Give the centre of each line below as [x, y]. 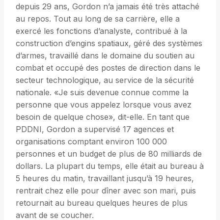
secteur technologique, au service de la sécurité [105, 80]
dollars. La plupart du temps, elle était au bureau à [110, 166]
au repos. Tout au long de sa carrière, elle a [98, 19]
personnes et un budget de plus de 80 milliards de [109, 154]
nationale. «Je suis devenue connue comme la [102, 93]
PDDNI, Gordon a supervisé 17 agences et [95, 129]
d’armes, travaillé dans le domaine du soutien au [105, 56]
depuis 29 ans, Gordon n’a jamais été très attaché [108, 7]
